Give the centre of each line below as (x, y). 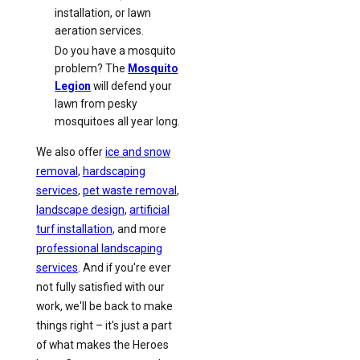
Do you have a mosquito (116, 50)
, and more (139, 229)
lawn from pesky (96, 103)
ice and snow (137, 152)
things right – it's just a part (104, 326)
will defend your (132, 86)
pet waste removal (129, 191)
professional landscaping (99, 249)
